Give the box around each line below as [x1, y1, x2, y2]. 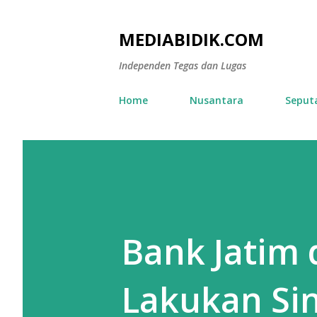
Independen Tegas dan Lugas [119, 59, 246, 72]
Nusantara [190, 93, 243, 107]
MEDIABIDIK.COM [119, 28, 264, 51]
